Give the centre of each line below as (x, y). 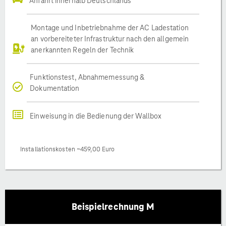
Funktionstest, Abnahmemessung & (87, 77)
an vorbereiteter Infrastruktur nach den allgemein (110, 39)
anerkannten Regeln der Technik (82, 50)
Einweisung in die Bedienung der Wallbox (96, 116)
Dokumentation (55, 88)
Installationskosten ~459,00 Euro (68, 149)
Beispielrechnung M (113, 206)
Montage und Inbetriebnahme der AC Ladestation (110, 27)
